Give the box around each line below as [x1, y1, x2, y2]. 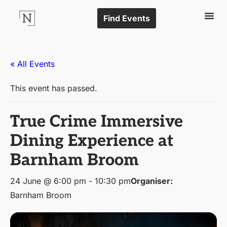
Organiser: [131, 176, 173, 186]
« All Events [10, 59, 55, 69]
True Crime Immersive [10, 112, 183, 131]
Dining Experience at [10, 131, 173, 150]
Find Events [103, 13, 150, 23]
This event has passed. [10, 83, 97, 93]
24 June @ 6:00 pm [10, 176, 86, 186]
